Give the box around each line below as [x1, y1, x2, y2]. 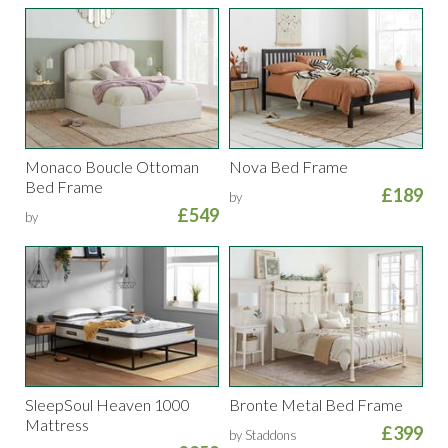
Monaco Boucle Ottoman [25, 157, 199, 177]
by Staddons [229, 427, 297, 444]
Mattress [25, 415, 89, 435]
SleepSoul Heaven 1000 [25, 395, 190, 415]
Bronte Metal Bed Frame [229, 395, 403, 415]
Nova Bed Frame [229, 157, 348, 177]
